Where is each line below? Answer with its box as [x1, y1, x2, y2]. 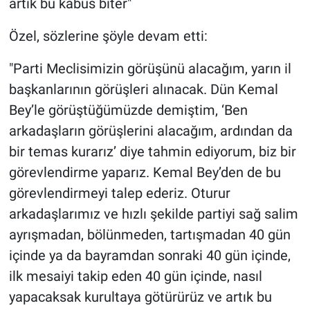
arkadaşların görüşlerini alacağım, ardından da [8, 122, 293, 140]
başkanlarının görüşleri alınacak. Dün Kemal [8, 81, 278, 98]
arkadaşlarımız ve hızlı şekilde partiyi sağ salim [8, 206, 298, 223]
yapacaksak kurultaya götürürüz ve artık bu [8, 289, 272, 306]
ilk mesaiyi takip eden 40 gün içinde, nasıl [8, 268, 262, 285]
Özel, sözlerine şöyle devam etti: [8, 28, 208, 45]
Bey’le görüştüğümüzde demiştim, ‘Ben [8, 102, 248, 119]
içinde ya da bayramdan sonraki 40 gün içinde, [8, 247, 291, 264]
